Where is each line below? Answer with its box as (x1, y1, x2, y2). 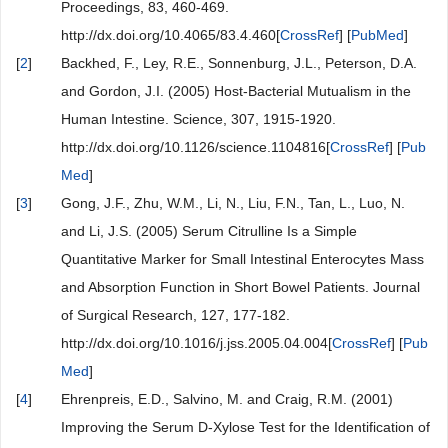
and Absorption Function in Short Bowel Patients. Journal (61, 279, 420, 295)
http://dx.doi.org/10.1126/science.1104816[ (61, 139, 330, 155)
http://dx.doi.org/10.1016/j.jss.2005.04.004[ (61, 335, 332, 351)
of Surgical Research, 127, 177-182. (61, 307, 290, 323)
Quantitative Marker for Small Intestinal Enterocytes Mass (61, 251, 424, 267)
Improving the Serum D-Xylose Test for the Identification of (61, 419, 430, 435)
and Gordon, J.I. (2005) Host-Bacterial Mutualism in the (61, 83, 411, 99)
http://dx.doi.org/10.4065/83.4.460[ (61, 27, 280, 43)
